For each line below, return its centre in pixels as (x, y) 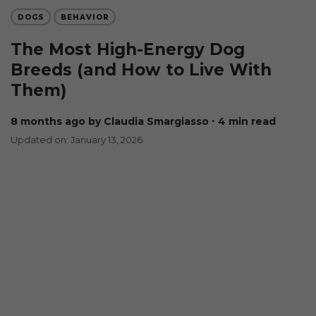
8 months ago (51, 121)
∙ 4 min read (244, 121)
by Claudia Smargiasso (148, 121)
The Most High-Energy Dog (128, 49)
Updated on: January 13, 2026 (77, 140)
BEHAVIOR (85, 17)
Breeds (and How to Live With (141, 70)
